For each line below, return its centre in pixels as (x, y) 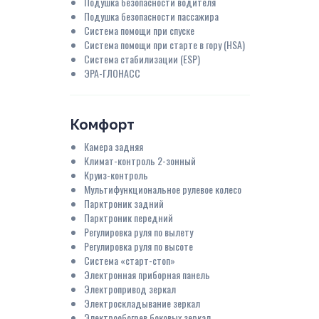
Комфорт (102, 124)
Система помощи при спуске (139, 30)
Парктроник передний (128, 217)
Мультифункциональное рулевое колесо (162, 189)
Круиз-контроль (116, 174)
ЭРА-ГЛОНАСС (112, 73)
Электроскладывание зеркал (142, 303)
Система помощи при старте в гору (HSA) (164, 44)
